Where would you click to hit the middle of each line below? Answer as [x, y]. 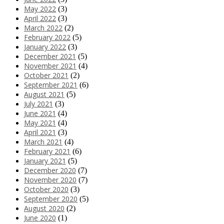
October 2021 [46, 75]
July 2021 [38, 104]
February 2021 [47, 151]
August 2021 [44, 94]
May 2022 [40, 9]
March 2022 [43, 28]
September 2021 [51, 85]
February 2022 [47, 37]
